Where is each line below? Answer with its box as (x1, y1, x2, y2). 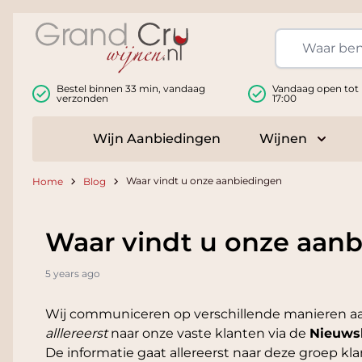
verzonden (57, 92, 108, 105)
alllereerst (45, 326, 107, 342)
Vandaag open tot (271, 82, 359, 95)
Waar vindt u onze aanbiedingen (126, 175, 282, 187)
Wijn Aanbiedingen (92, 131, 221, 147)
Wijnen (259, 131, 307, 147)
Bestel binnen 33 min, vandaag (57, 82, 205, 95)
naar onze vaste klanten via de (107, 326, 309, 342)
